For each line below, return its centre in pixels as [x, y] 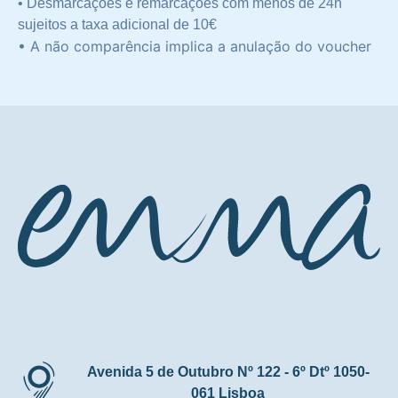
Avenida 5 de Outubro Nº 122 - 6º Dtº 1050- [228, 371]
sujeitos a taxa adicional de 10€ [117, 24]
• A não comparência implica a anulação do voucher [195, 46]
